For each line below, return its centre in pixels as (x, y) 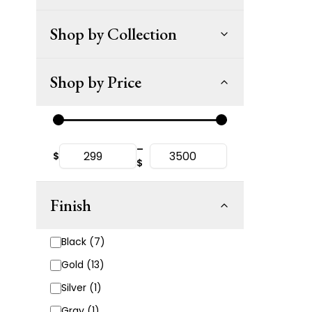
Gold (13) (83, 265)
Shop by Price (96, 82)
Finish (71, 205)
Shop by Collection (114, 34)
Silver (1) (81, 288)
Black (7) (83, 242)
